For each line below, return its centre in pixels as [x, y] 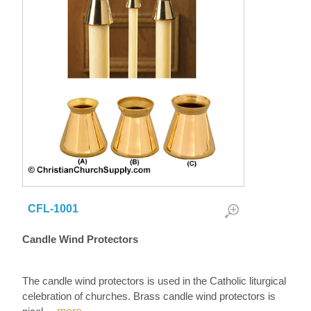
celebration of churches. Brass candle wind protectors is [149, 296]
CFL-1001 [53, 209]
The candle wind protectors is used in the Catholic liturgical [154, 281]
